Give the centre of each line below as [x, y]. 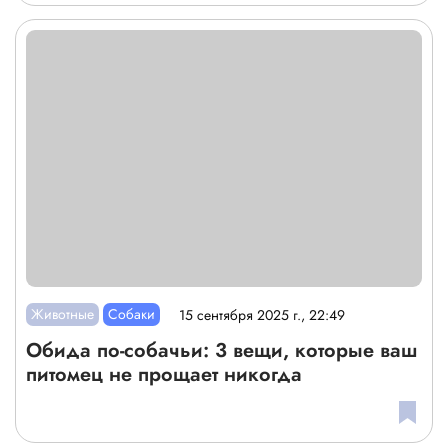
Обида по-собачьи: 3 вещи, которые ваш [221, 351]
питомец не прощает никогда [164, 375]
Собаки [132, 314]
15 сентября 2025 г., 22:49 [262, 314]
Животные [63, 314]
